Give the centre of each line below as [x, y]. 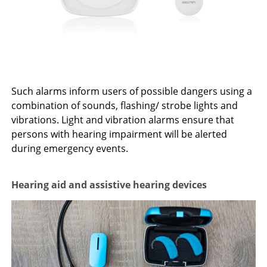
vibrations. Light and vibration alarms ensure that [123, 119]
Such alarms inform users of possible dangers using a [132, 91]
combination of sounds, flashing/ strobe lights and [125, 105]
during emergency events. [70, 148]
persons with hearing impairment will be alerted [119, 134]
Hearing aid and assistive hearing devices [109, 184]
